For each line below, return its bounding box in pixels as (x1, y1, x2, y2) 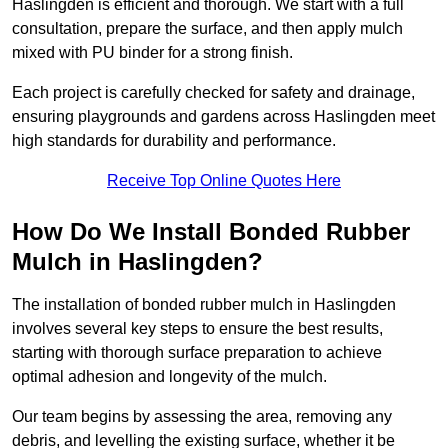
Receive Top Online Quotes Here (107, 172, 341, 190)
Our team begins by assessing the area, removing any (12, 408, 392, 426)
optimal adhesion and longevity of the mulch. (12, 368, 327, 386)
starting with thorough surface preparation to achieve (12, 344, 382, 362)
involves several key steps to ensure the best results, (12, 320, 383, 338)
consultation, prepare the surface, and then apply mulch (12, 20, 403, 38)
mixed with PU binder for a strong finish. (12, 44, 293, 62)
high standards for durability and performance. (12, 132, 336, 150)
